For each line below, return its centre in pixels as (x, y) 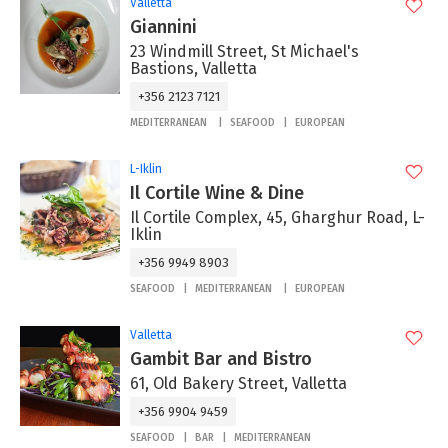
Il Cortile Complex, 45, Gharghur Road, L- (277, 218)
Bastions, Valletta (193, 69)
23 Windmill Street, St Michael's (244, 52)
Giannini (163, 27)
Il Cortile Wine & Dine (217, 193)
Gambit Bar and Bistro (221, 359)
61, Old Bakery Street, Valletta (238, 384)
